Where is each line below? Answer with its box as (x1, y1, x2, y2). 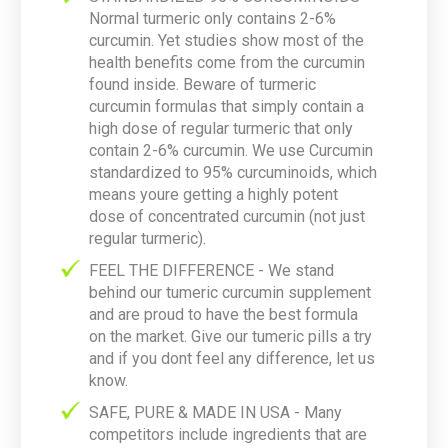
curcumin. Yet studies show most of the (89, 31, 364, 51)
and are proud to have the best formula (89, 305, 358, 325)
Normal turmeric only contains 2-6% (89, 9, 336, 29)
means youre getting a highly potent (89, 185, 338, 205)
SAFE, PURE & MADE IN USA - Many (89, 403, 342, 423)
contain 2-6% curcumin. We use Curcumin (89, 141, 373, 161)
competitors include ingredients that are (89, 425, 367, 445)
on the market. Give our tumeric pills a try (89, 327, 372, 347)
